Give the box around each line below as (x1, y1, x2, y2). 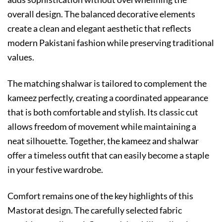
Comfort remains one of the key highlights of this (7, 190, 193, 201)
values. (7, 51, 34, 62)
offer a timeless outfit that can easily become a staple (7, 149, 209, 161)
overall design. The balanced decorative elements (7, 8, 195, 19)
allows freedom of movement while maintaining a (7, 120, 196, 132)
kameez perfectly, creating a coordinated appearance (7, 92, 208, 103)
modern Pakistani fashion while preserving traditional (7, 37, 214, 48)
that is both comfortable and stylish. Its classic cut (7, 106, 198, 117)
